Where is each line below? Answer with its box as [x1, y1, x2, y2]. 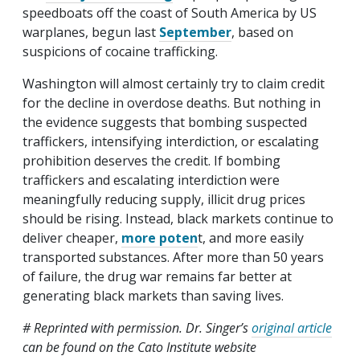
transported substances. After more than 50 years [22, 248, 324, 267]
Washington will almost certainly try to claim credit [22, 75, 325, 93]
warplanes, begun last [22, 23, 159, 42]
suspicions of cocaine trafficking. [22, 43, 221, 61]
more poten [121, 229, 198, 247]
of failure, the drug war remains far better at [22, 268, 292, 286]
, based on [231, 23, 293, 42]
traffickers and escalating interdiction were [22, 171, 280, 190]
